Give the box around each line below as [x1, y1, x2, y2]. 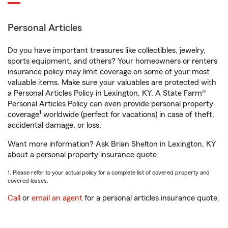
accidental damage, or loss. [8, 121, 101, 129]
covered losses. [8, 178, 48, 184]
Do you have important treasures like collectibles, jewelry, [8, 46, 206, 54]
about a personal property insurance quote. [8, 151, 159, 159]
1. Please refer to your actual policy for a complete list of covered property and [8, 169, 210, 176]
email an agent [32, 194, 82, 202]
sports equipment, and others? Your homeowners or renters [8, 57, 217, 65]
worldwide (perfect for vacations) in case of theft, [41, 110, 214, 119]
